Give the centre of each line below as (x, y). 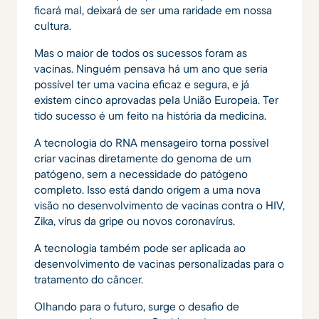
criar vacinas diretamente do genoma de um (143, 158)
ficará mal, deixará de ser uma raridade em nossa (153, 10)
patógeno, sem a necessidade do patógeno (141, 173)
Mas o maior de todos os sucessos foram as (141, 52)
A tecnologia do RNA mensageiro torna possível (152, 142)
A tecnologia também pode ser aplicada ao (140, 247)
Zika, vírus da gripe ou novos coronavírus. (135, 220)
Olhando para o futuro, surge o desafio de (137, 306)
